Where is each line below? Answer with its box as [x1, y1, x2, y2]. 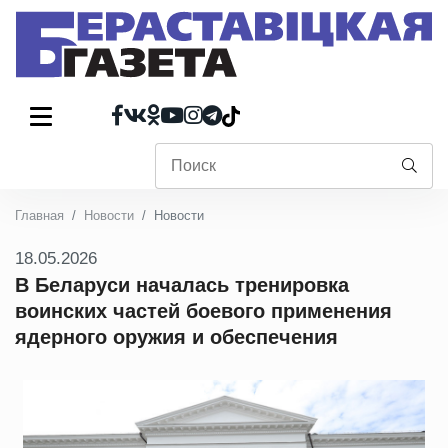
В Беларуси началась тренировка [15, 274, 349, 296]
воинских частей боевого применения [15, 300, 392, 322]
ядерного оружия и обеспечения [15, 326, 338, 348]
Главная [15, 208, 64, 223]
